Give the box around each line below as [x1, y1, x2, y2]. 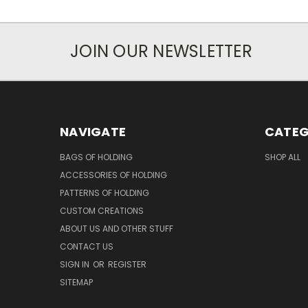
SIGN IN [60, 258, 91, 271]
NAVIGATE [60, 123, 126, 141]
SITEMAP [60, 276, 93, 289]
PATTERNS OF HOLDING [60, 187, 149, 199]
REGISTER [108, 258, 146, 271]
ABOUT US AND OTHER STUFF [60, 223, 173, 235]
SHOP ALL [264, 151, 300, 164]
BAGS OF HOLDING [60, 151, 133, 164]
